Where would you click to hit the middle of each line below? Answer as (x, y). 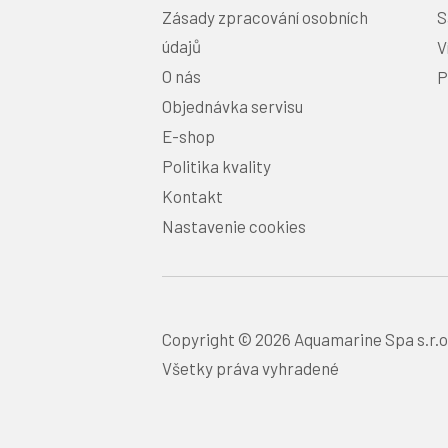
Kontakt (192, 196)
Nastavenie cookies (234, 226)
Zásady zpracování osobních (265, 17)
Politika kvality (216, 166)
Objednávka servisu (232, 106)
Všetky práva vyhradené (250, 368)
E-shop (188, 136)
